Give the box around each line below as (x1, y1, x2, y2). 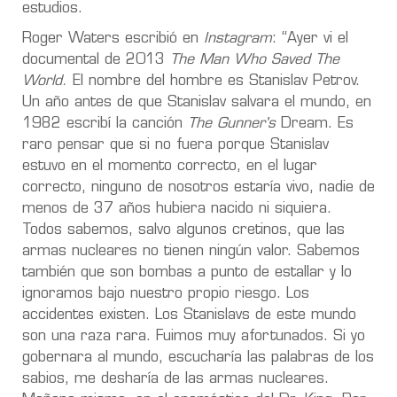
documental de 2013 (22, 52, 170, 67)
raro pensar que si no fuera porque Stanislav (22, 137, 329, 152)
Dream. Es (276, 116, 354, 131)
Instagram (204, 31, 272, 46)
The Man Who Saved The (170, 52, 339, 67)
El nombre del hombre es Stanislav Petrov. (73, 74, 360, 89)
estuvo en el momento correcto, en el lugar (22, 159, 317, 174)
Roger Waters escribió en (22, 31, 204, 46)
